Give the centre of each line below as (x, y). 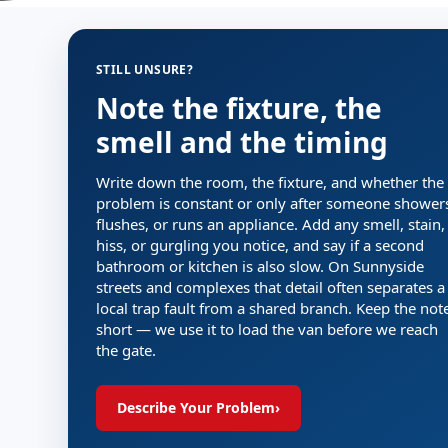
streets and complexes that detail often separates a (270, 287)
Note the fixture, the (239, 108)
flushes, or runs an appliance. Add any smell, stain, (270, 224)
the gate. (126, 350)
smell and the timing (242, 142)
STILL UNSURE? (145, 69)
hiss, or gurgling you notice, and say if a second (260, 245)
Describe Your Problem (196, 407)
